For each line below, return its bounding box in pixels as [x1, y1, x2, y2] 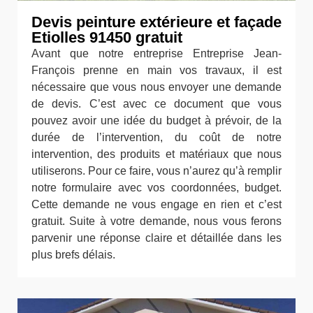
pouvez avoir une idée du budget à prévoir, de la [31, 115, 282, 126]
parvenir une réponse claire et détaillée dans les [31, 232, 282, 244]
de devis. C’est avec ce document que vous [31, 98, 282, 110]
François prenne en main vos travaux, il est [31, 64, 282, 76]
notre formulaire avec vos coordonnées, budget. [31, 182, 282, 194]
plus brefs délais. [31, 249, 115, 261]
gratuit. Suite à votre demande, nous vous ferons [31, 215, 282, 227]
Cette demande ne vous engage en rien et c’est [31, 198, 282, 210]
